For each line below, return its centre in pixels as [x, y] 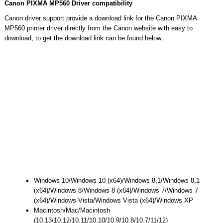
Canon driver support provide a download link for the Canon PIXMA [100, 18]
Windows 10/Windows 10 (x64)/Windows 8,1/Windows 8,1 [116, 180]
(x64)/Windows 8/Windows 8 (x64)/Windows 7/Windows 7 [116, 190]
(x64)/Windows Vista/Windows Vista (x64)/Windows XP [113, 200]
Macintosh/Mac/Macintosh [72, 210]
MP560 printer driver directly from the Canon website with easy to [98, 28]
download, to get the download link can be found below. [83, 38]
